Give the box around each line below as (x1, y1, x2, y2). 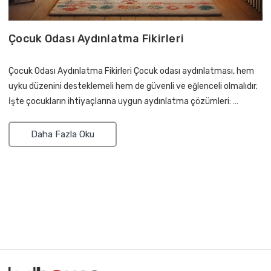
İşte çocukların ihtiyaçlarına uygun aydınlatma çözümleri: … (8, 96, 238, 107)
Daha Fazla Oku (31, 129, 94, 140)
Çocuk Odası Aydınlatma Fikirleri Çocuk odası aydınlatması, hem (8, 66, 254, 77)
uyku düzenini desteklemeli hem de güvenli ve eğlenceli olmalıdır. (8, 81, 258, 92)
